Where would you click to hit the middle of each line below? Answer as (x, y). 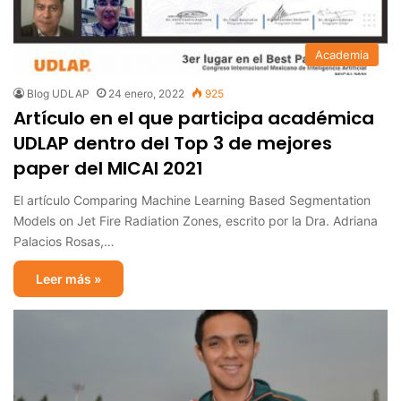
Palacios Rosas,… (64, 241)
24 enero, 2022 (146, 93)
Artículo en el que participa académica (194, 118)
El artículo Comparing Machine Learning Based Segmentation (192, 200)
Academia (342, 54)
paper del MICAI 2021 (108, 168)
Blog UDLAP (58, 93)
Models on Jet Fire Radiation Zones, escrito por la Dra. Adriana (196, 220)
